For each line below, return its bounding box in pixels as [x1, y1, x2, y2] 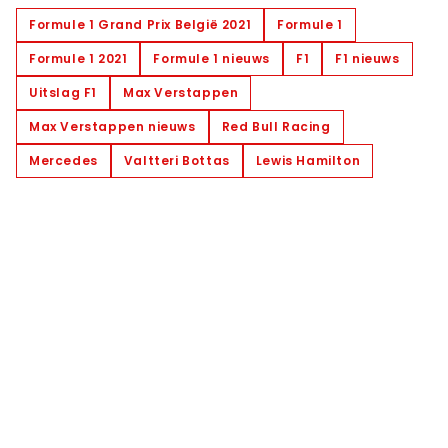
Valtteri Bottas [123, 151, 230, 169]
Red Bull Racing [221, 117, 331, 135]
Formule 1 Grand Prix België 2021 [29, 15, 252, 33]
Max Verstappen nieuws [29, 117, 196, 135]
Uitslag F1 [29, 83, 97, 101]
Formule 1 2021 [29, 49, 128, 67]
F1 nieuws [335, 49, 400, 67]
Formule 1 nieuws [153, 49, 271, 67]
